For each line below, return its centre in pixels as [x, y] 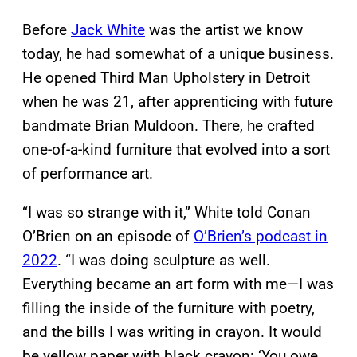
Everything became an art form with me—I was [178, 284]
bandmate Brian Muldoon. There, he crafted [169, 125]
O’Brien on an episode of [108, 236]
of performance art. [88, 173]
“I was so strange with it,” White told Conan [167, 212]
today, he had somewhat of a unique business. [178, 53]
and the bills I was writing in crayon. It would [172, 331]
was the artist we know [224, 29]
